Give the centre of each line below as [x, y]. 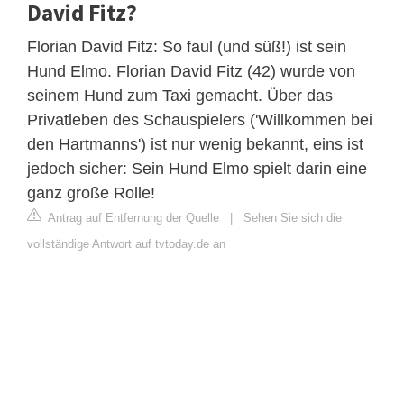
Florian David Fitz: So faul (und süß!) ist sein [187, 46]
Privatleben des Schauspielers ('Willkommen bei [200, 119]
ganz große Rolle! [91, 193]
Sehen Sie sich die [293, 217]
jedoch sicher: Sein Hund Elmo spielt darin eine [197, 168]
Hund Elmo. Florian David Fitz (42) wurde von [191, 71]
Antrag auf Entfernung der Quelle [132, 217]
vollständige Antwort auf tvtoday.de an [126, 243]
